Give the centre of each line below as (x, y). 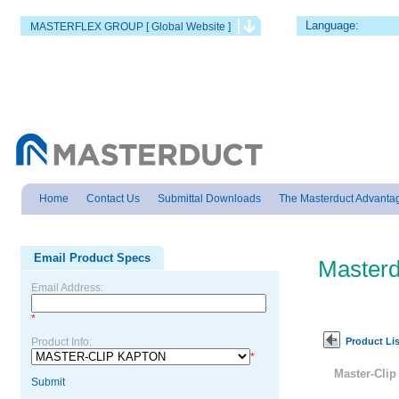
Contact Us (113, 199)
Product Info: (61, 342)
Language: (332, 25)
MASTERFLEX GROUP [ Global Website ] (130, 27)
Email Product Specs (92, 258)
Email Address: (67, 288)
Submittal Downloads (209, 199)
